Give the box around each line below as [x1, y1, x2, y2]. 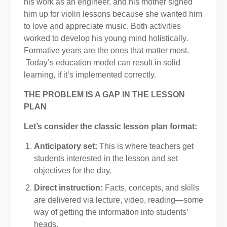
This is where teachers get [97, 141, 194, 150]
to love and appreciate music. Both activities [23, 21, 181, 30]
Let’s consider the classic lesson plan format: [23, 122, 197, 131]
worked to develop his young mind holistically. [23, 33, 188, 43]
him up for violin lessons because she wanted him [23, 9, 202, 18]
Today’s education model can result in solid [23, 58, 180, 67]
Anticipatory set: [33, 141, 97, 150]
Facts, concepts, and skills [102, 183, 199, 192]
